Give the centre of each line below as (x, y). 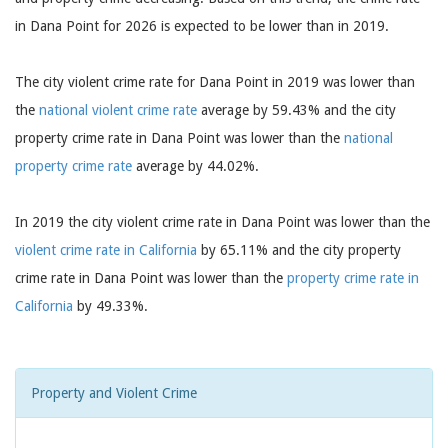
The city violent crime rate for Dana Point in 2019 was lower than (215, 82)
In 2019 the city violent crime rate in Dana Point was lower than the (222, 222)
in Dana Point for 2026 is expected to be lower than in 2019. (202, 26)
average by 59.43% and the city (296, 110)
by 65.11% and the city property (299, 250)
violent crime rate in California (106, 250)
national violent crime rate (118, 110)
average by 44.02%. (195, 166)
